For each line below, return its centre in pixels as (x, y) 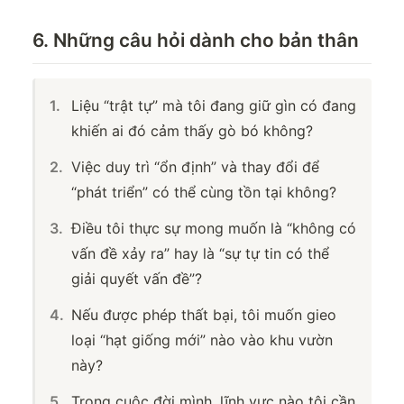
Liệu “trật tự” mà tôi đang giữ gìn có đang (214, 106)
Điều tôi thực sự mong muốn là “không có (214, 229)
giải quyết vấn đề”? (137, 279)
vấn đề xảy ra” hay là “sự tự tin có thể (200, 254)
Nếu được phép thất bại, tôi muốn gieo (204, 315)
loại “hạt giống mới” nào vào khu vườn (202, 340)
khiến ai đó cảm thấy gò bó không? (192, 131)
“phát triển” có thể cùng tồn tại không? (204, 193)
